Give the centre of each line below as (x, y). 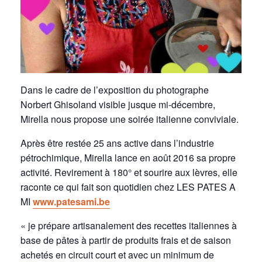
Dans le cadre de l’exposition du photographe (115, 89)
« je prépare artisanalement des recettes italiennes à (129, 225)
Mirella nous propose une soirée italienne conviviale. (130, 119)
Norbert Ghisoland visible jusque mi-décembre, (118, 104)
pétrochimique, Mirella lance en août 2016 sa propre (128, 157)
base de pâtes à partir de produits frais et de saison (126, 240)
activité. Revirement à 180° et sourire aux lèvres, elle (129, 172)
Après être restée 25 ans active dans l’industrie (117, 143)
